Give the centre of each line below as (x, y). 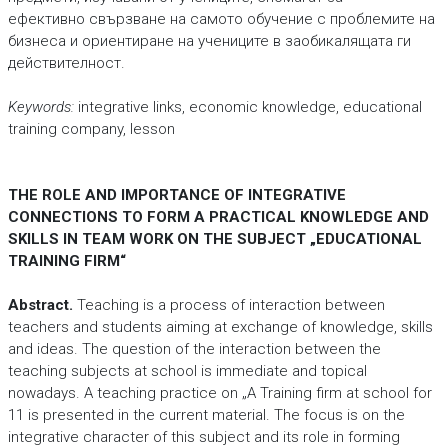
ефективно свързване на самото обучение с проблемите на (221, 19)
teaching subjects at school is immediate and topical (187, 371)
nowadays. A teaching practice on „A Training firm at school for (219, 393)
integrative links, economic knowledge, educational (247, 107)
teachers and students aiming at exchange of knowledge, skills (220, 327)
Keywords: (40, 107)
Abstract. (40, 305)
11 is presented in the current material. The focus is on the (206, 415)
